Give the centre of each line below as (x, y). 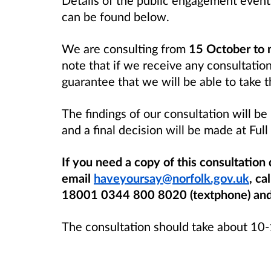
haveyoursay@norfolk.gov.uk (171, 178)
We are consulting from (125, 49)
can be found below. (116, 16)
